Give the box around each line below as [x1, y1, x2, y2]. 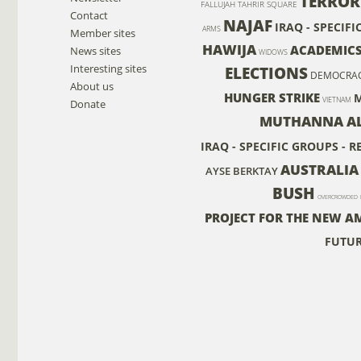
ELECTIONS [224, 61, 308, 84]
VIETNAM [322, 94, 351, 104]
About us [70, 78, 114, 93]
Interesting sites [70, 60, 147, 76]
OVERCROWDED [317, 192, 358, 201]
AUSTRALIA [280, 160, 359, 179]
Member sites [70, 25, 135, 40]
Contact [70, 7, 108, 23]
